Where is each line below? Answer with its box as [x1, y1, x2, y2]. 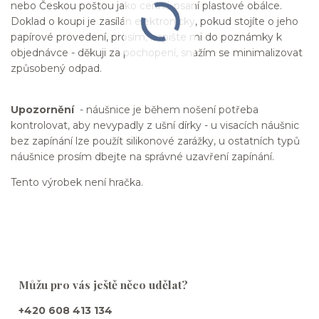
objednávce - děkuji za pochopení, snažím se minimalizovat [11, 46, 303, 59]
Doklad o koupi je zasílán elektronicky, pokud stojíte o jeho [11, 14, 298, 28]
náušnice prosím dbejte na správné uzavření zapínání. [11, 150, 274, 163]
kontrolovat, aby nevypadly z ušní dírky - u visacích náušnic [11, 118, 299, 132]
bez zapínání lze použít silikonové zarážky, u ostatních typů [11, 134, 300, 147]
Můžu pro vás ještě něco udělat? [18, 277, 188, 293]
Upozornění [11, 103, 74, 116]
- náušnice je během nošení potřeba [80, 103, 258, 116]
